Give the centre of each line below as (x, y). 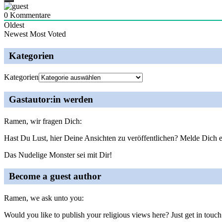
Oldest (14, 25)
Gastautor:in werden (51, 99)
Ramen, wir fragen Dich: (43, 121)
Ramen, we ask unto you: (44, 198)
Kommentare (29, 15)
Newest (16, 34)
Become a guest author (55, 176)
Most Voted (48, 34)
